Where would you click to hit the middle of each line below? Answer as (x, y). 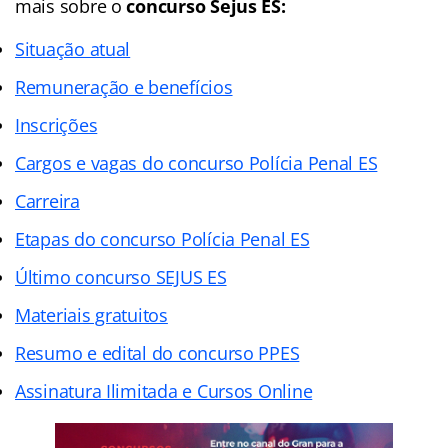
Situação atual (73, 48)
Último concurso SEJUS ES (121, 276)
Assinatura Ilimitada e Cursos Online (164, 390)
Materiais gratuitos (91, 314)
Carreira (47, 200)
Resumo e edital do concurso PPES (157, 352)
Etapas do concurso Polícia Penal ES (162, 238)
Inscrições (56, 124)
